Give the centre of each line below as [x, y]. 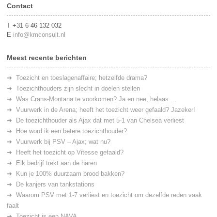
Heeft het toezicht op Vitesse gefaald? [70, 153]
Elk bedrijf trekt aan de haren [56, 163]
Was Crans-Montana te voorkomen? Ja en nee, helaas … [96, 99]
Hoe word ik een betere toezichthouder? [71, 131]
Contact [20, 6]
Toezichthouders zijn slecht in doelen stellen [78, 89]
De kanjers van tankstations [55, 185]
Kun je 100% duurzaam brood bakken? [70, 174]
